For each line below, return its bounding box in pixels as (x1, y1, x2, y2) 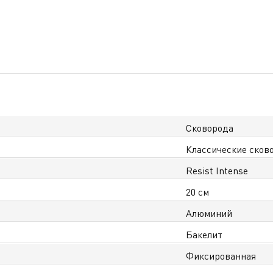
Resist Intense (186, 165, 249, 177)
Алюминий (186, 207, 233, 220)
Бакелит (186, 229, 223, 241)
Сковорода (186, 122, 234, 135)
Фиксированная (186, 250, 257, 263)
